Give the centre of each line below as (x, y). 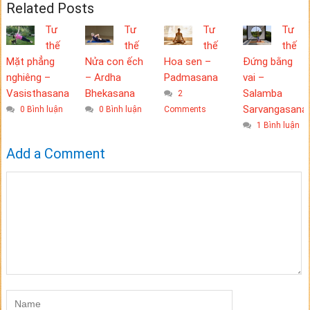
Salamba (262, 94)
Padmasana (191, 78)
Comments (185, 110)
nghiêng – (28, 78)
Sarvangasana (275, 110)
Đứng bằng (267, 62)
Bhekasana (110, 94)
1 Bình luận (278, 126)
